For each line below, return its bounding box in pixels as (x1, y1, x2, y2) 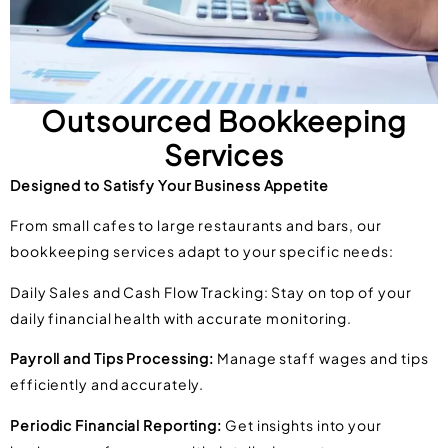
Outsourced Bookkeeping (41, 103, 407, 138)
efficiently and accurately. (10, 375, 205, 394)
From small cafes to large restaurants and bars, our (10, 216, 382, 235)
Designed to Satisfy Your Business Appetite (10, 176, 329, 194)
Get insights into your (222, 415, 382, 434)
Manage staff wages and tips (214, 349, 429, 368)
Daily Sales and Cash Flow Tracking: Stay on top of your (10, 282, 412, 301)
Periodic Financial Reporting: (10, 415, 223, 434)
